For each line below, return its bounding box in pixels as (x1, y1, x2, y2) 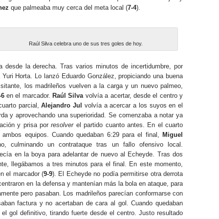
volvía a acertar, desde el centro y (83, 92, 183, 99)
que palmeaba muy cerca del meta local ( (9, 4, 128, 11)
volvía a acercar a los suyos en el (82, 102, 183, 109)
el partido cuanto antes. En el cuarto (73, 121, 183, 129)
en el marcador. (4, 92, 53, 99)
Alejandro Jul (41, 102, 83, 109)
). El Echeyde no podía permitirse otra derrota (52, 170, 183, 177)
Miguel (162, 131, 183, 138)
